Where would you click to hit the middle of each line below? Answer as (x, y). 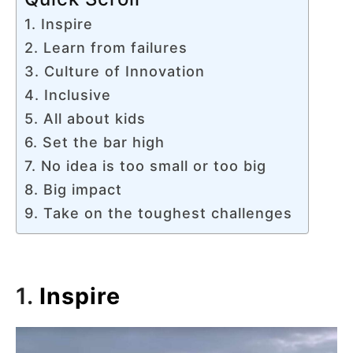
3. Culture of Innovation (115, 71)
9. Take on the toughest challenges (158, 213)
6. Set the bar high (95, 142)
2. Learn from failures (106, 47)
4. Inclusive (68, 95)
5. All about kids (85, 118)
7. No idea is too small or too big (145, 165)
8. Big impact (73, 189)
